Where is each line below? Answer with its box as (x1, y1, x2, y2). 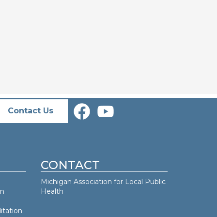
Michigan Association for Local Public (40, 177, 166, 186)
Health (40, 187, 63, 196)
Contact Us (8, 106, 53, 116)
